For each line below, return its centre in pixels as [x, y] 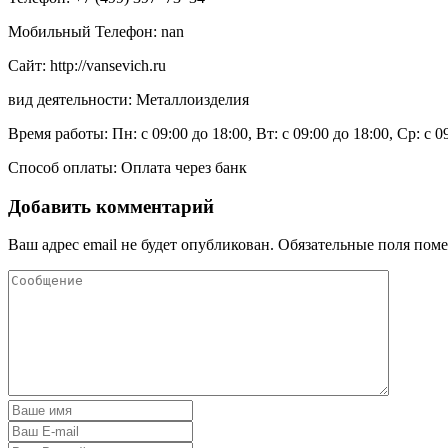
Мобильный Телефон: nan [96, 31]
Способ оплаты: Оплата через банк [127, 167]
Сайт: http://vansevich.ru [87, 65]
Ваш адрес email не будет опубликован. [141, 245]
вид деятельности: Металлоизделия [128, 99]
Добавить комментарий [111, 206]
